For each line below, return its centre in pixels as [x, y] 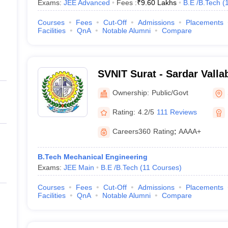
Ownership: [131, 92]
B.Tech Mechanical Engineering [92, 157]
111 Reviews [177, 112]
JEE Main [79, 167]
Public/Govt [170, 92]
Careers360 [131, 131]
